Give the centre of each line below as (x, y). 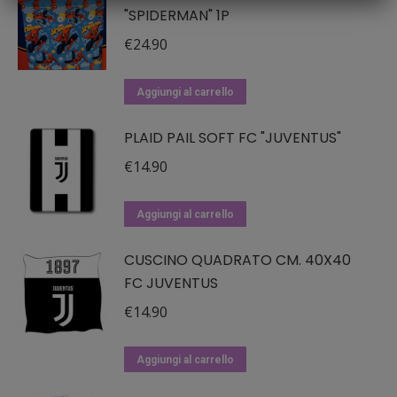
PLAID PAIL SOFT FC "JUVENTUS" (233, 138)
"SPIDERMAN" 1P (177, 16)
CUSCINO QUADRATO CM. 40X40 (237, 260)
